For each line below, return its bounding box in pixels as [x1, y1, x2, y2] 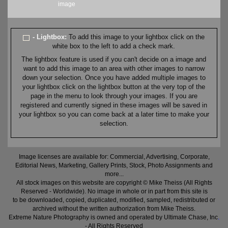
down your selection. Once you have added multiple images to [22, 74, 206, 82]
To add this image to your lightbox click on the [69, 33, 205, 41]
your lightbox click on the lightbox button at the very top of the [22, 83, 206, 91]
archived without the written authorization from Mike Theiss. [33, 205, 195, 213]
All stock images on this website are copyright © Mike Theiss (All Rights [16, 179, 212, 187]
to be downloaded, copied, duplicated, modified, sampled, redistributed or [13, 196, 215, 204]
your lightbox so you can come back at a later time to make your [18, 110, 209, 119]
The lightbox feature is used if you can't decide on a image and [21, 55, 207, 64]
